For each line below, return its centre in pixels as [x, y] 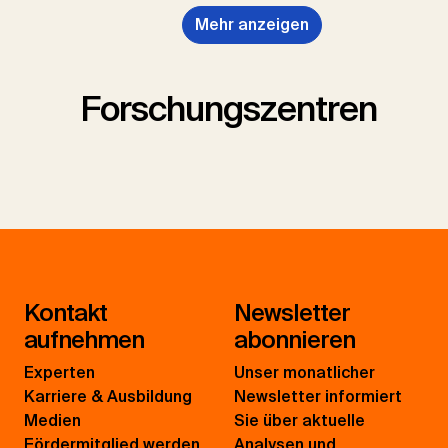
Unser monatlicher [304, 373]
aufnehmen [84, 340]
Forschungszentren [228, 109]
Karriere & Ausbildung [108, 397]
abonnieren [294, 340]
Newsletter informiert [318, 397]
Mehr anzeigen [252, 25]
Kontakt [65, 313]
